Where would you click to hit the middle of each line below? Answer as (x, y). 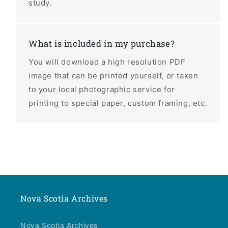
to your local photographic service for (102, 89)
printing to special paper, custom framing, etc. (118, 103)
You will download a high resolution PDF (107, 62)
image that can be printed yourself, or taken (113, 75)
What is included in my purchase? (102, 43)
